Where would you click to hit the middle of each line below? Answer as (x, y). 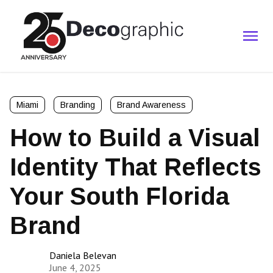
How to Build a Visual (135, 138)
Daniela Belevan (83, 256)
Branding (78, 105)
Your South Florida (119, 197)
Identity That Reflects (136, 167)
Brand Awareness (151, 105)
